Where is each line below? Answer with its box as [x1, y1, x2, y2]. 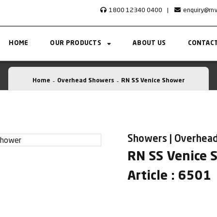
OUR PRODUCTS [50, 40, 102, 46]
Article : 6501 [127, 170, 211, 183]
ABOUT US [133, 40, 166, 46]
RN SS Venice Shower [121, 78, 185, 84]
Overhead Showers [57, 78, 114, 84]
